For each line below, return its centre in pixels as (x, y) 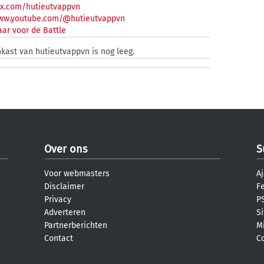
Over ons (66, 149)
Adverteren (65, 212)
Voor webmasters (77, 174)
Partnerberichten (76, 225)
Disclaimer (64, 187)
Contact (59, 238)
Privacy (58, 199)
